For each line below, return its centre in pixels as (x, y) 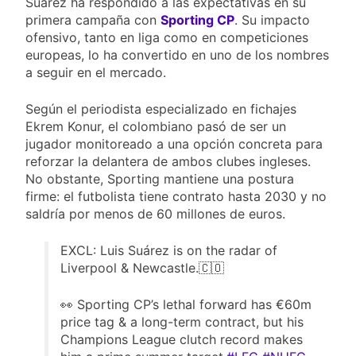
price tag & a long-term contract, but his (182, 322)
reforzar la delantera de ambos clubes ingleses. (168, 162)
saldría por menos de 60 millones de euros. (155, 214)
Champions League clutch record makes (182, 340)
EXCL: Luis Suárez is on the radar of (169, 251)
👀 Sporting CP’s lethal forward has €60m (186, 305)
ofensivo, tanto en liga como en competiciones (167, 38)
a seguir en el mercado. (96, 73)
